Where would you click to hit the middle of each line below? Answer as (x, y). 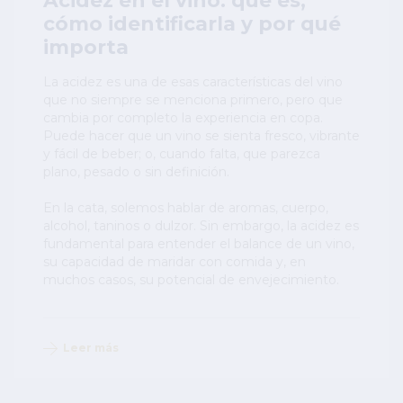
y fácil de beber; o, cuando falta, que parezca (182, 154)
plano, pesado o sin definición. (136, 172)
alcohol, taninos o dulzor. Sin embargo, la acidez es (201, 226)
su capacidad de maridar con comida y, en (175, 262)
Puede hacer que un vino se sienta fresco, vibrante (201, 136)
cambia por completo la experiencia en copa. (183, 118)
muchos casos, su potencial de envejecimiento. (191, 280)
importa (86, 47)
